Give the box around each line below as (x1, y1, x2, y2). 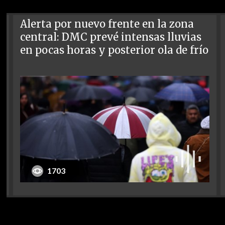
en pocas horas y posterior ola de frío (20, 43, 209, 57)
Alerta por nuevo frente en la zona (20, 17, 194, 31)
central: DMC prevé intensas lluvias (20, 30, 202, 44)
